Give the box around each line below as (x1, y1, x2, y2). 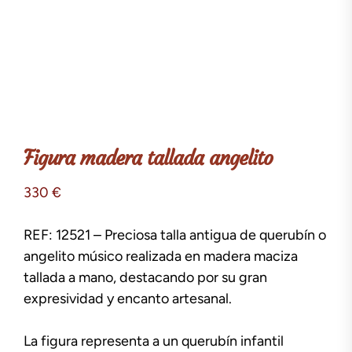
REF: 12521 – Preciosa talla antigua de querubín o (24, 225, 326, 244)
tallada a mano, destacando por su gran (24, 268, 267, 286)
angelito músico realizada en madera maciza (24, 247, 298, 265)
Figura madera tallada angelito (24, 145, 273, 170)
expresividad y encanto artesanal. (24, 289, 232, 307)
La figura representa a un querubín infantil (24, 332, 284, 350)
